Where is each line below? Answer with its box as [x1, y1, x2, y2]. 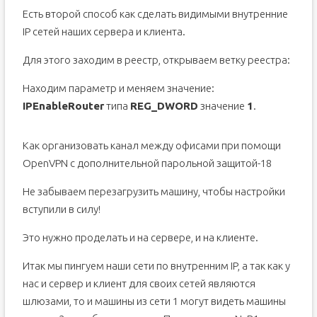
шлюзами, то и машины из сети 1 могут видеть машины [22, 295, 286, 307]
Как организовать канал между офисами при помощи [22, 139, 281, 151]
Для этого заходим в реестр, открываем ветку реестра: [22, 54, 290, 66]
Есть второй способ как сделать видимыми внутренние [22, 8, 288, 20]
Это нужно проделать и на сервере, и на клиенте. [22, 231, 258, 243]
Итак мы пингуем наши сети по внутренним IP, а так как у [22, 260, 290, 272]
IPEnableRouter [22, 100, 104, 112]
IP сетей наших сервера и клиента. [22, 25, 185, 38]
